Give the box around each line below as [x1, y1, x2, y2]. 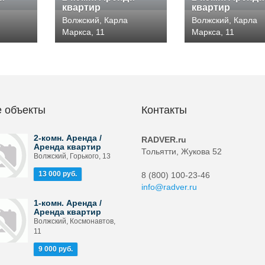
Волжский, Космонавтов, [33, 217, 115, 225]
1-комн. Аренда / [33, 198, 102, 208]
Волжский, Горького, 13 [33, 152, 111, 160]
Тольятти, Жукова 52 [141, 147, 222, 156]
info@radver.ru [141, 182, 197, 192]
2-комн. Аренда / [33, 133, 102, 143]
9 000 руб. [38, 245, 73, 253]
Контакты [141, 104, 187, 116]
